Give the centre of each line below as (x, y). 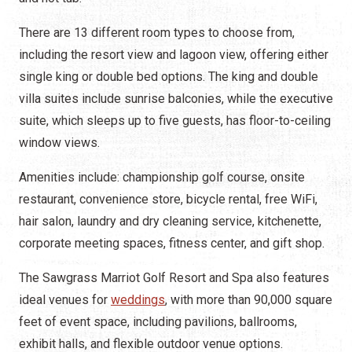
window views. (62, 143)
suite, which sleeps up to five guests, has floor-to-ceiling (175, 121)
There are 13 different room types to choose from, (157, 33)
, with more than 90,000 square (249, 300)
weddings (138, 300)
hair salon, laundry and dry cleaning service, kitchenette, (170, 222)
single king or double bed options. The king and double (169, 77)
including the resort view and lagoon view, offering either (174, 55)
